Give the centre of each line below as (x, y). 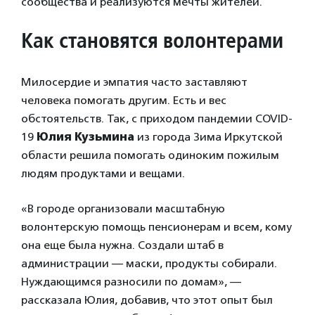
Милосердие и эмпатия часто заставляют (134, 82)
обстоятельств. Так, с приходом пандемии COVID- (157, 118)
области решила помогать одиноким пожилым (150, 155)
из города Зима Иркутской (210, 136)
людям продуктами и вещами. (103, 173)
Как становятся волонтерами (152, 40)
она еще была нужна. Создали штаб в (122, 245)
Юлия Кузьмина (87, 136)
